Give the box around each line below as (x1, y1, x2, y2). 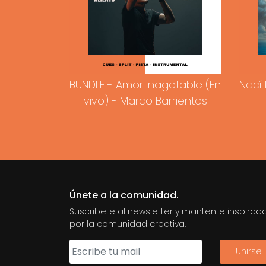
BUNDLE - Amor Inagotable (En (69, 77, 221, 92)
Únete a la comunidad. (69, 188, 179, 202)
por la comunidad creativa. (69, 217, 186, 230)
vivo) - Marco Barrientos (83, 93, 207, 108)
